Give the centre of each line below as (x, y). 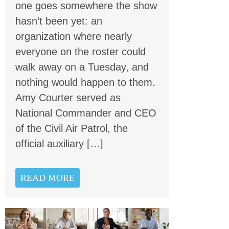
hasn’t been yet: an (59, 21)
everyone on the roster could (81, 51)
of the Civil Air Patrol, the (72, 128)
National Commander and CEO (86, 113)
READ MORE (48, 178)
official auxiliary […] (59, 143)
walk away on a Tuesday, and (82, 67)
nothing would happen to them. (85, 82)
